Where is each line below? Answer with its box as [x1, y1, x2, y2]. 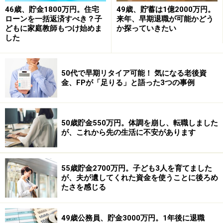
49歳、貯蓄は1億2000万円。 [116, 5, 215, 14]
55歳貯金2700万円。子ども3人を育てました [61, 164, 212, 173]
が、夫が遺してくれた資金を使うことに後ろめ [61, 173, 218, 183]
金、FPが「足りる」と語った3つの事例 [61, 78, 195, 87]
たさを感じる [61, 183, 106, 192]
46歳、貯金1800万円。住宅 [5, 5, 99, 14]
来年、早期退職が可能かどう [116, 14, 214, 24]
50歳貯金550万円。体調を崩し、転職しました [61, 118, 218, 127]
